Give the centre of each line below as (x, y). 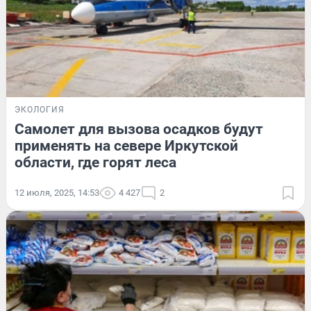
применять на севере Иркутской (126, 146)
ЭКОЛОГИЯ (40, 110)
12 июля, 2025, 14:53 (57, 193)
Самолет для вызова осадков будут (139, 129)
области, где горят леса (95, 163)
